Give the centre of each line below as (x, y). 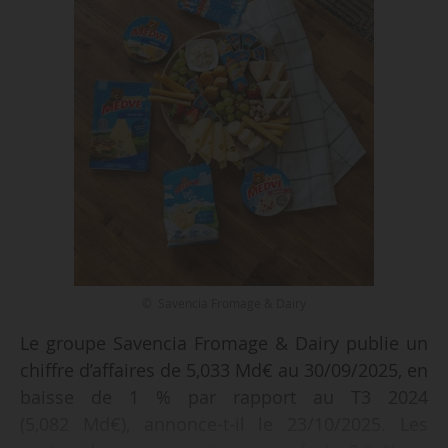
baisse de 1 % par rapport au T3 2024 (224, 397)
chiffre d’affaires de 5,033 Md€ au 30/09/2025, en (224, 370)
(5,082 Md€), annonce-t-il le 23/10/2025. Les (224, 424)
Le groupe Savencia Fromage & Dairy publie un (224, 343)
